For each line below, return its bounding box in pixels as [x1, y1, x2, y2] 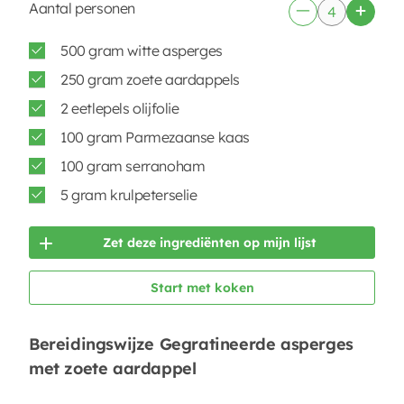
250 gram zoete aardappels [60, 70, 240, 88]
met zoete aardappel [29, 357, 197, 379]
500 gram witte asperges [60, 41, 223, 60]
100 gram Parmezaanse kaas [60, 128, 250, 146]
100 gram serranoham [60, 157, 206, 175]
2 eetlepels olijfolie [60, 99, 179, 117]
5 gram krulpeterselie [60, 186, 197, 204]
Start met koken [150, 279, 254, 296]
